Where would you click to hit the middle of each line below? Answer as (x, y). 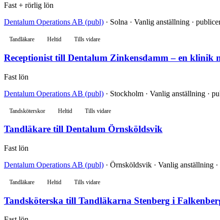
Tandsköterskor (27, 111)
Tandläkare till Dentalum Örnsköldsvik (83, 129)
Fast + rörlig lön (29, 5)
